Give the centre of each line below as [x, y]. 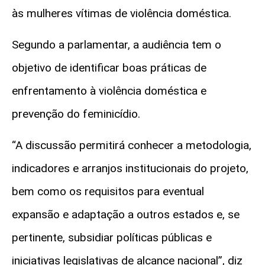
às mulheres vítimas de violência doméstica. [122, 13]
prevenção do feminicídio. [76, 114]
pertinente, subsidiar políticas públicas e [112, 238]
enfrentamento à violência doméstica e [109, 91]
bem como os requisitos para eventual [108, 192]
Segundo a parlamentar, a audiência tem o [117, 44]
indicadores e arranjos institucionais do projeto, [130, 169]
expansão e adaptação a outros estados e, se [126, 215]
